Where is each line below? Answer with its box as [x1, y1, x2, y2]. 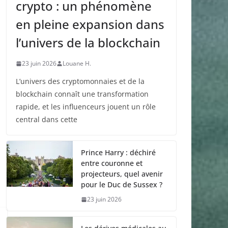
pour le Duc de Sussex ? [81, 180, 162, 190]
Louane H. [63, 59, 91, 68]
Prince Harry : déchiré [81, 148, 156, 158]
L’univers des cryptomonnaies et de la [16, 76, 145, 87]
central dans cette [16, 115, 77, 125]
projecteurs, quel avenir [81, 169, 163, 179]
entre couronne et [81, 158, 142, 168]
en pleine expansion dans [16, 16, 164, 33]
